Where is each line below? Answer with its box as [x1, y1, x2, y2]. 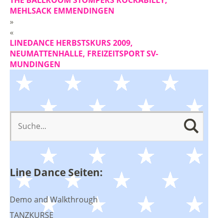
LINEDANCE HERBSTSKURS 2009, [10, 37, 133, 48]
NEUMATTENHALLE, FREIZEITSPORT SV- [10, 48, 158, 59]
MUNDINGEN [10, 58, 60, 70]
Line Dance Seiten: [10, 165, 103, 179]
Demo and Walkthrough [10, 194, 98, 205]
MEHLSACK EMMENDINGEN [10, 5, 114, 16]
